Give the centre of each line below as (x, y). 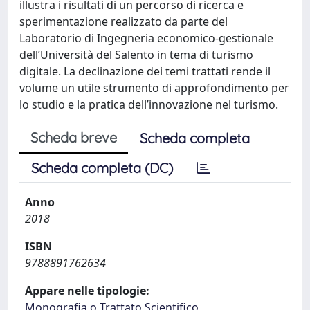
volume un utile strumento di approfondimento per (154, 88)
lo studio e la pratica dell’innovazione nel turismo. (149, 104)
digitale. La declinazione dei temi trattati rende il (145, 71)
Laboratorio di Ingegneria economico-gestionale (146, 38)
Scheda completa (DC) (102, 168)
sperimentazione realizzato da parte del (124, 21)
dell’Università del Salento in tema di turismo (136, 55)
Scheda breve (74, 137)
